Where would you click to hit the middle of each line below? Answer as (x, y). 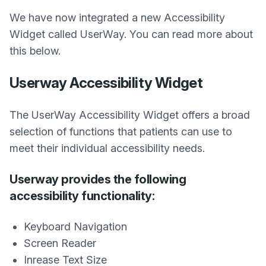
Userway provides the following (98, 179)
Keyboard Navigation (75, 227)
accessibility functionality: (82, 196)
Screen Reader (60, 243)
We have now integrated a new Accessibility (117, 18)
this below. (35, 51)
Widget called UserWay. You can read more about (131, 34)
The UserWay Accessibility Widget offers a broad (130, 115)
